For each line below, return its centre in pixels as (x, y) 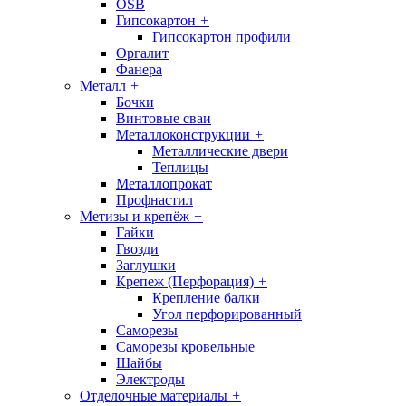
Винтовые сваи (164, 119)
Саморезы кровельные (185, 347)
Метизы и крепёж (135, 217)
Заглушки (146, 266)
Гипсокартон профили (222, 37)
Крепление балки (206, 298)
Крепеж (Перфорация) (185, 282)
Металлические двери (220, 151)
